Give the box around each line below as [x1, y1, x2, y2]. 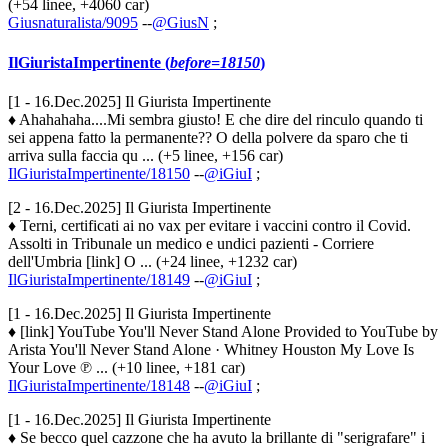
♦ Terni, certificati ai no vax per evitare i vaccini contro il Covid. [8, 216, 411, 234]
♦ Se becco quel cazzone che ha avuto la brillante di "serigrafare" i [8, 428, 425, 446]
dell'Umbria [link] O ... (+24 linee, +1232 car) [8, 252, 297, 270]
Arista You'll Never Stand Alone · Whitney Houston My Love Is [8, 340, 414, 358]
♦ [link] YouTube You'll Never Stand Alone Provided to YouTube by [8, 322, 438, 340]
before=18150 [170, 53, 260, 71]
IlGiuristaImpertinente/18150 [8, 164, 190, 182]
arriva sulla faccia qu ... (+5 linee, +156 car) [8, 146, 283, 164]
